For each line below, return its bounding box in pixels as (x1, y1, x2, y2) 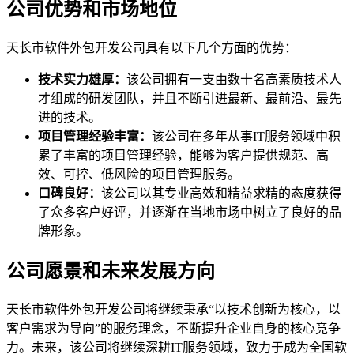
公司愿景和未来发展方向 (6, 260, 215, 281)
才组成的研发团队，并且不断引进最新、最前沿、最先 (38, 91, 341, 105)
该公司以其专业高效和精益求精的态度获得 (101, 186, 341, 200)
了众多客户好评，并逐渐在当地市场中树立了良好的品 (38, 205, 341, 219)
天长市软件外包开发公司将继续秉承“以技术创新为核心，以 (6, 302, 341, 316)
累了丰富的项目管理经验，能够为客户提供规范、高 (38, 148, 329, 162)
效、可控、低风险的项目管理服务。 (38, 167, 240, 181)
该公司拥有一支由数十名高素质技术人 (126, 72, 341, 86)
